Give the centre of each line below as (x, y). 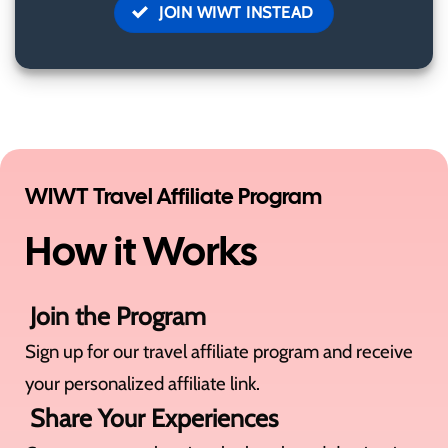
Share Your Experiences (154, 417)
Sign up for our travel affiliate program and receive (219, 351)
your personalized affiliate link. (142, 383)
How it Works (141, 250)
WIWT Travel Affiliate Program (173, 195)
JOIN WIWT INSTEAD (236, 12)
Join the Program (118, 315)
